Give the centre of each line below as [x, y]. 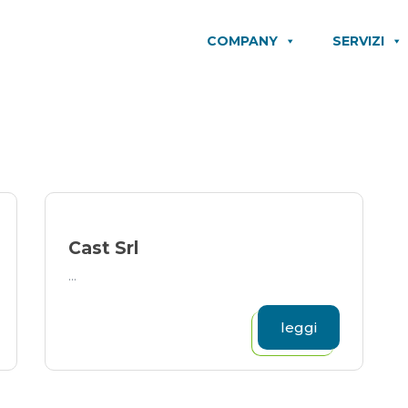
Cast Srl [103, 248]
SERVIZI [358, 41]
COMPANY [242, 41]
